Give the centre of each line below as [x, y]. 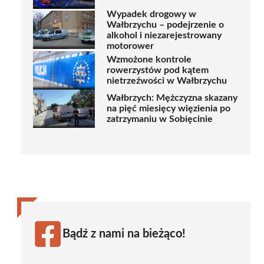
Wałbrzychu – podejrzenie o [165, 24]
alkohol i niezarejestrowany [164, 35]
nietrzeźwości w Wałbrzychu [167, 81]
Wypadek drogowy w [151, 14]
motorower [130, 46]
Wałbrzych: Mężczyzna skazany [172, 98]
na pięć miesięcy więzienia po [169, 109]
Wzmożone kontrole [149, 60]
